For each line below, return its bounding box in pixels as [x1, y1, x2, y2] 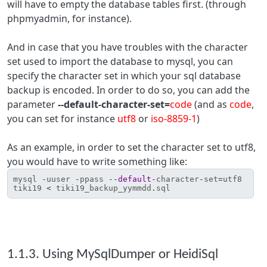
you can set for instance [7, 112, 117, 125]
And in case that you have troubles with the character [7, 41, 248, 54]
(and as [192, 98, 229, 111]
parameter [7, 98, 58, 111]
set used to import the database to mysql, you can [7, 55, 233, 68]
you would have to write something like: [7, 155, 187, 168]
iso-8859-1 [151, 112, 197, 125]
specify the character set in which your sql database [7, 69, 241, 82]
